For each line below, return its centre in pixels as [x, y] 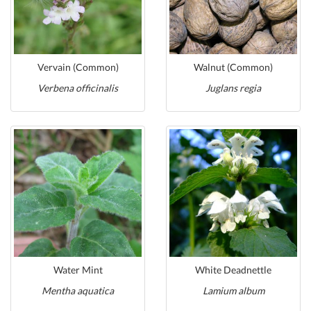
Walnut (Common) [233, 67]
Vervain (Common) [78, 67]
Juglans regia [233, 88]
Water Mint [78, 270]
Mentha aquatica [78, 291]
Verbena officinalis [78, 88]
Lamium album [233, 291]
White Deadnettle [233, 270]
